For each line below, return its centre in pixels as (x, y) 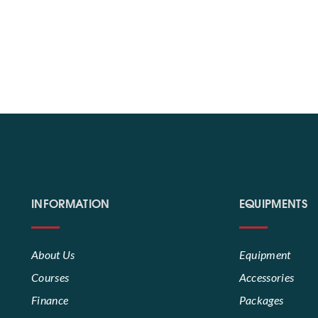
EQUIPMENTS (273, 203)
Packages (261, 300)
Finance (50, 300)
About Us (53, 254)
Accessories (267, 277)
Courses (50, 277)
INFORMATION (71, 203)
